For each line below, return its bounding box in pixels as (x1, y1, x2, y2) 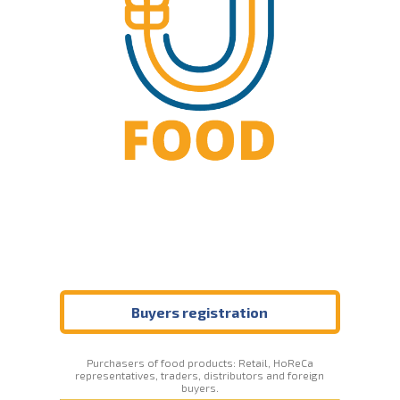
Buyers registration (131, 304, 269, 321)
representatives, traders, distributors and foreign (75, 369, 325, 382)
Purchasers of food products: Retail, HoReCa (86, 356, 313, 370)
